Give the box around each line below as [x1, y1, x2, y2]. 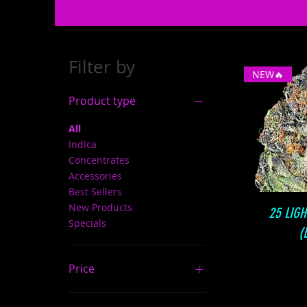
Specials [69, 216, 106, 230]
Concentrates [69, 153, 130, 167]
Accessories [69, 169, 122, 182]
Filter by [69, 54, 135, 79]
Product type [69, 93, 136, 108]
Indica [69, 137, 97, 151]
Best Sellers [69, 184, 122, 198]
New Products [69, 200, 132, 214]
